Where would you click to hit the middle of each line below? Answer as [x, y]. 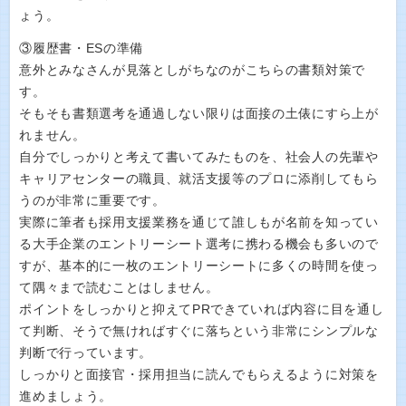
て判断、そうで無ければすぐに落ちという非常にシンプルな [199, 331]
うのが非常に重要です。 [92, 201]
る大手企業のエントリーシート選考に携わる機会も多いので [199, 244]
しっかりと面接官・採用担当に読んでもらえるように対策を [199, 375]
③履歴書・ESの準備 [82, 48]
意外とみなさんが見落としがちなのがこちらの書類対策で [192, 70]
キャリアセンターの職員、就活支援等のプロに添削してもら [199, 179]
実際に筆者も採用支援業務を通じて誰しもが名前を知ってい [199, 222]
